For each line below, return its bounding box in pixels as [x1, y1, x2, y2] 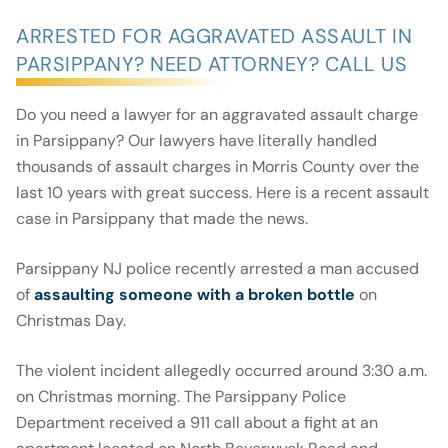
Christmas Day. [16, 310, 126, 332]
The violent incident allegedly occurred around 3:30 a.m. [16, 360, 427, 382]
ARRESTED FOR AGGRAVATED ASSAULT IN [16, 23, 412, 50]
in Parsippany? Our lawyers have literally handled [16, 130, 377, 152]
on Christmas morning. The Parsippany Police [16, 386, 346, 408]
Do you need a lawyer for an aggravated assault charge [16, 104, 418, 126]
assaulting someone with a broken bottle [34, 284, 355, 306]
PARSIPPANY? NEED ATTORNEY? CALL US [16, 51, 407, 78]
